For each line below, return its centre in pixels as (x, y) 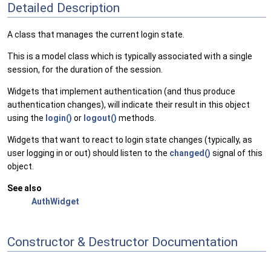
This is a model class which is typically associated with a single (130, 57)
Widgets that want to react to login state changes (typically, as (130, 140)
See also (24, 188)
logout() (100, 118)
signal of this (237, 153)
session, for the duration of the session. (85, 70)
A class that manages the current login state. (96, 35)
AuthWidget (55, 202)
